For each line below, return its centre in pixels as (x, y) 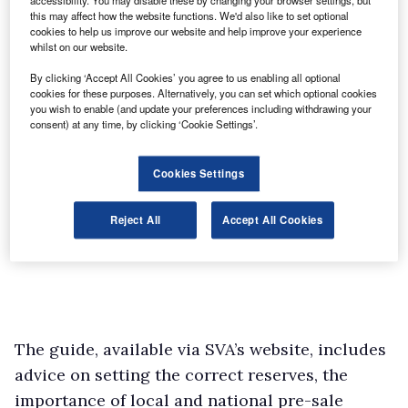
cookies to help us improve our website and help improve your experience (196, 31)
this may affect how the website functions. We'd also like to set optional (190, 16)
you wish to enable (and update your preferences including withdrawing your (201, 109)
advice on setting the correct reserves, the (181, 374)
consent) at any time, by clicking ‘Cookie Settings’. (144, 124)
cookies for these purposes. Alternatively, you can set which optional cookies (204, 93)
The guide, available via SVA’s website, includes (200, 349)
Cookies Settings (199, 173)
